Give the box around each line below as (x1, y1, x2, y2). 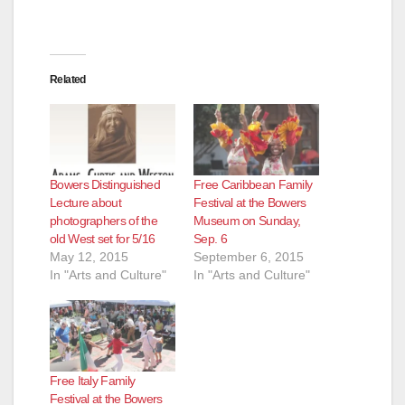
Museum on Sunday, (193, 213, 301, 228)
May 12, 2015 (50, 250, 128, 264)
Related (50, 72, 86, 86)
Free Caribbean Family (193, 177, 313, 192)
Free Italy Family (50, 373, 136, 389)
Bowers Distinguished (50, 177, 161, 192)
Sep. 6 (193, 231, 227, 246)
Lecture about (50, 195, 121, 210)
